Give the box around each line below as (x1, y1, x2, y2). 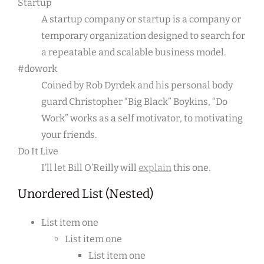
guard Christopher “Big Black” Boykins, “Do (41, 96, 227, 108)
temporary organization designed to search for (41, 30, 245, 42)
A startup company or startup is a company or (41, 14, 241, 25)
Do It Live (18, 146, 58, 157)
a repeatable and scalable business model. (41, 47, 226, 58)
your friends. (41, 129, 97, 141)
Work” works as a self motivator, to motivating (41, 113, 243, 124)
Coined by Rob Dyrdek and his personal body (41, 80, 233, 91)
